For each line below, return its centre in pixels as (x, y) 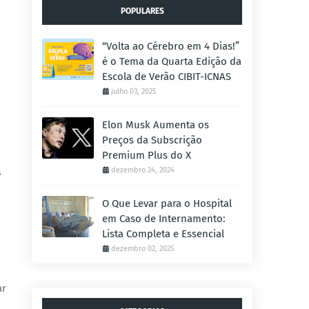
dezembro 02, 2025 (143, 249)
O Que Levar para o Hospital (167, 203)
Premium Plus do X (147, 155)
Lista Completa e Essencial (163, 234)
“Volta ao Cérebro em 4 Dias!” (171, 46)
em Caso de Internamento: (164, 219)
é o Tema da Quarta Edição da (172, 61)
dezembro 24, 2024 (143, 170)
